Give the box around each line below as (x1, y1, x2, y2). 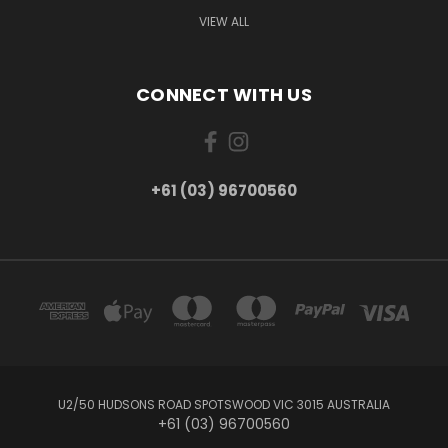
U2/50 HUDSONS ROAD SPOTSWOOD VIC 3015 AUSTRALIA (58, 395, 390, 413)
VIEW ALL (199, 12, 249, 30)
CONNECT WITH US (136, 81, 312, 107)
